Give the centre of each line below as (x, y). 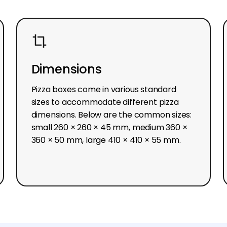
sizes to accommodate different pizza (105, 102)
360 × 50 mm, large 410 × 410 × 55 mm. (106, 140)
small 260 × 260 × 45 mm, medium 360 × (109, 127)
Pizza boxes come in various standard (104, 89)
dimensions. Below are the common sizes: (111, 115)
